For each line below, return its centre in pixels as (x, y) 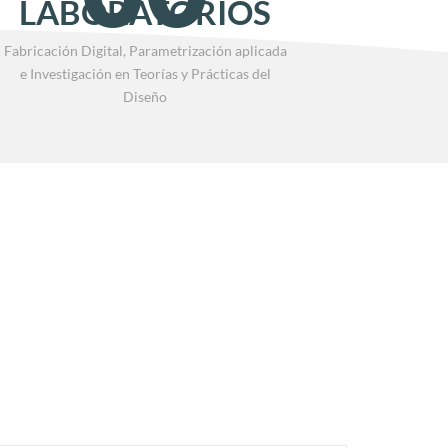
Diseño (145, 96)
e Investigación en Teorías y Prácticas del (145, 73)
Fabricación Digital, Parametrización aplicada (145, 50)
